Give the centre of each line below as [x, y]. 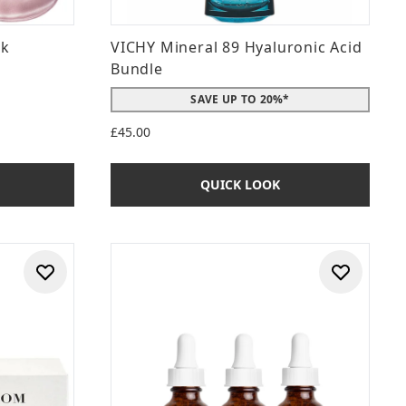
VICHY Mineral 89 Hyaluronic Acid [237, 47]
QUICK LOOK [240, 184]
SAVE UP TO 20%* [240, 99]
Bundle [137, 69]
